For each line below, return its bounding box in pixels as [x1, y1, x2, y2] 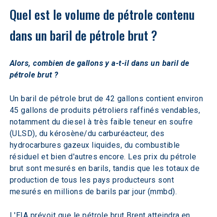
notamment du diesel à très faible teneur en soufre [10, 117, 195, 126]
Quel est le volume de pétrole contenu [10, 5, 198, 24]
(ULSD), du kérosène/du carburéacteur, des [10, 129, 167, 138]
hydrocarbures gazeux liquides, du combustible [10, 140, 183, 150]
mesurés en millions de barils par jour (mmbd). [10, 187, 177, 196]
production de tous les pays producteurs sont [10, 175, 176, 185]
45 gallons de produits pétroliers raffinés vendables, [10, 106, 202, 115]
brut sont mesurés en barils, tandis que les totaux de [10, 164, 202, 173]
